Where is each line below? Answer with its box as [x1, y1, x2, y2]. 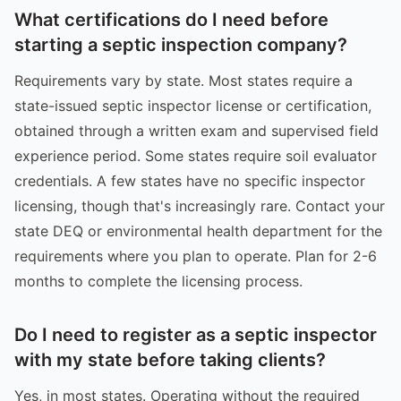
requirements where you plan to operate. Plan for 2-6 [14, 246, 377, 265]
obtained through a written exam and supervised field [14, 121, 379, 140]
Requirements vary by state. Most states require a [14, 71, 353, 90]
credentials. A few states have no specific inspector [14, 171, 365, 190]
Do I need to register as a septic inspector [14, 323, 377, 346]
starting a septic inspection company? [14, 33, 347, 55]
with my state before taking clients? [14, 348, 326, 371]
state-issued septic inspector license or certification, [14, 96, 371, 115]
